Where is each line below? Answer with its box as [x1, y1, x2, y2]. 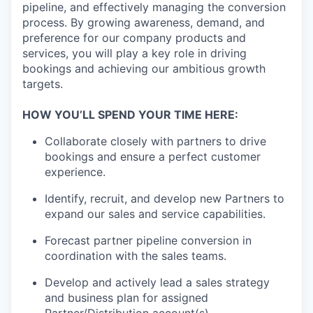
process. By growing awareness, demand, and [22, 15, 265, 30]
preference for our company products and [22, 31, 246, 45]
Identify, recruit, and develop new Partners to [45, 191, 284, 206]
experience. [45, 165, 105, 180]
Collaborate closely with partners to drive [45, 134, 266, 149]
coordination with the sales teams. [45, 249, 226, 263]
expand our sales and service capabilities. [45, 207, 265, 221]
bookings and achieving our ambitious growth [22, 61, 265, 76]
